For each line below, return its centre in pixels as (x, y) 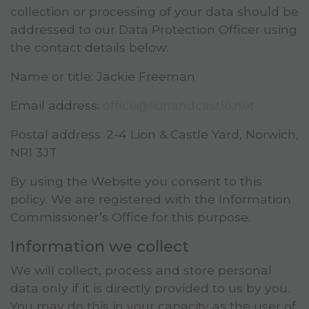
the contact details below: (89, 48)
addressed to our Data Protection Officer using (154, 30)
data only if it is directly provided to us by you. (150, 288)
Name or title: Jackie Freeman (103, 77)
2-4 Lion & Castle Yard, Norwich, (202, 134)
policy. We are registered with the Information (151, 199)
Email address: (57, 106)
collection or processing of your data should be (154, 12)
